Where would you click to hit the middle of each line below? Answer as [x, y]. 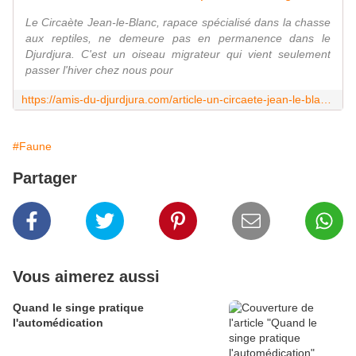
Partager [45, 178]
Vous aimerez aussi [86, 277]
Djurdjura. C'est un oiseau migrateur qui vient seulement [178, 54]
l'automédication [58, 323]
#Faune [32, 147]
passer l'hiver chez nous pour [99, 70]
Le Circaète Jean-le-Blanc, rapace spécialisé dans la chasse [178, 23]
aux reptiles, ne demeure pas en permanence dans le [178, 39]
